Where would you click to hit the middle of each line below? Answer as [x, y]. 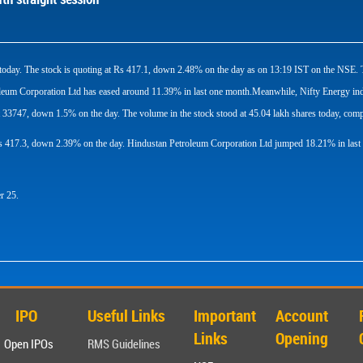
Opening [302, 339]
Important [224, 316]
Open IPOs [28, 344]
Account [302, 316]
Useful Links [126, 316]
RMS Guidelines [124, 344]
